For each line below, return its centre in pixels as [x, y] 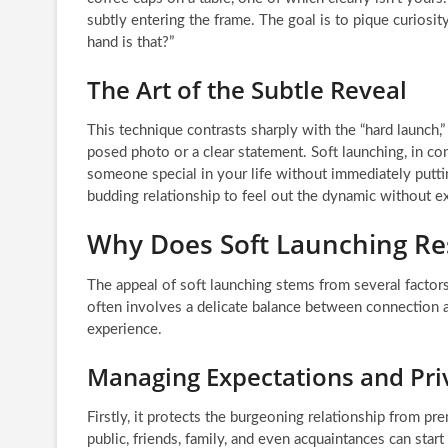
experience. [124, 329]
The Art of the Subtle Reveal [247, 89]
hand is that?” [130, 42]
